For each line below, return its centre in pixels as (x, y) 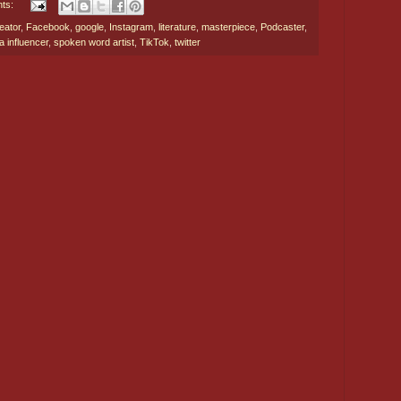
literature (177, 26)
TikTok (154, 42)
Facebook (48, 26)
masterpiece (228, 26)
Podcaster (282, 26)
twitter (188, 42)
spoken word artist (94, 42)
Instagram (131, 26)
